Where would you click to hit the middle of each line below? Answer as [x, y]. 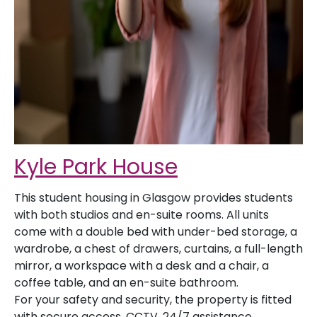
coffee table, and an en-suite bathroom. [126, 283]
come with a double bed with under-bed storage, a [156, 232]
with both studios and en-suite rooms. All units [142, 215]
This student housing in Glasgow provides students [154, 198]
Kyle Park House [96, 167]
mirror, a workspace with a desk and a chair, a [142, 266]
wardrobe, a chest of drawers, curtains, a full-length [158, 249]
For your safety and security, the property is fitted [153, 300]
